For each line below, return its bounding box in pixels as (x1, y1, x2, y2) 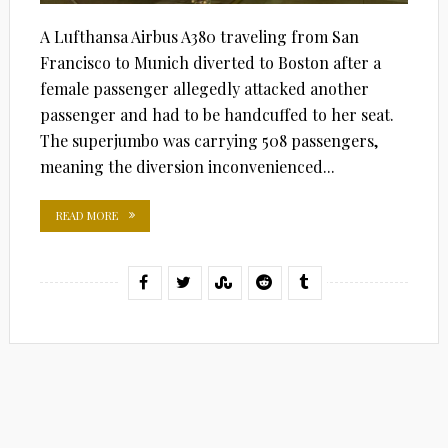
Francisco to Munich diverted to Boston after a (39, 51, 381, 73)
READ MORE (55, 207, 118, 223)
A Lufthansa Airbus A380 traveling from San (39, 25, 359, 47)
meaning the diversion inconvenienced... (39, 155, 335, 177)
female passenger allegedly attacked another (39, 77, 369, 99)
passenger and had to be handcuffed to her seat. (39, 103, 394, 125)
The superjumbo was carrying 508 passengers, (39, 129, 378, 151)
